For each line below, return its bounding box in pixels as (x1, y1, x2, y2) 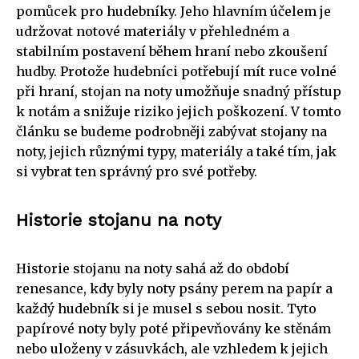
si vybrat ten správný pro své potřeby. (16, 163, 257, 179)
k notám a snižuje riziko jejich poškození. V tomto (16, 103, 341, 119)
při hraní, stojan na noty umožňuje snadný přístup (16, 83, 341, 99)
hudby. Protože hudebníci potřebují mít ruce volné (16, 63, 337, 79)
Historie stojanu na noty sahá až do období (16, 260, 289, 276)
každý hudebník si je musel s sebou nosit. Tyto (16, 300, 317, 317)
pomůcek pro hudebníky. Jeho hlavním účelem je (16, 2, 331, 19)
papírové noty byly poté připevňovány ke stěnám (16, 320, 331, 337)
